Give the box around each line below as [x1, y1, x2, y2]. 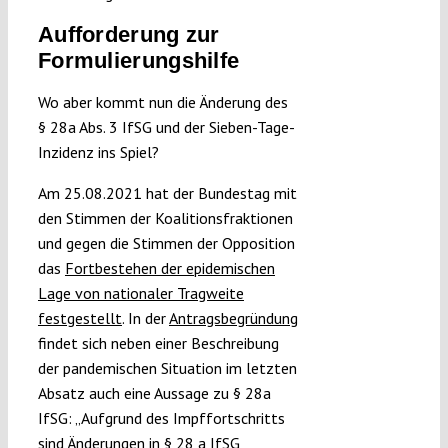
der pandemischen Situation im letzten [37, 358, 297, 379]
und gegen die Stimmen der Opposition [37, 233, 295, 254]
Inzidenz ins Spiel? [37, 142, 159, 163]
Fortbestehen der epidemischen [64, 258, 275, 279]
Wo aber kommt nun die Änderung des [37, 92, 288, 113]
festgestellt [37, 308, 122, 329]
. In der [121, 308, 169, 329]
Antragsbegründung [168, 308, 298, 329]
